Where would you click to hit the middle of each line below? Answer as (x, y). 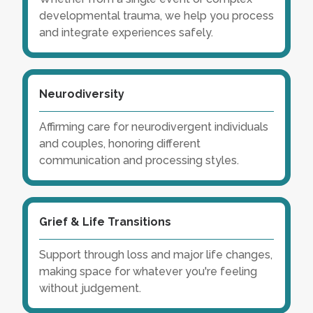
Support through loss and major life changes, (156, 255)
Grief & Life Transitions (105, 222)
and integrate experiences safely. (126, 33)
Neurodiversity (82, 94)
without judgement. (90, 289)
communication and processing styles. (139, 161)
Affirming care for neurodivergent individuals (154, 127)
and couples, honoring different (120, 144)
